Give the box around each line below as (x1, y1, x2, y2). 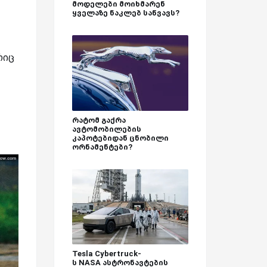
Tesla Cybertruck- (72, 249, 141, 259)
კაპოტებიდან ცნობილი (72, 133, 169, 142)
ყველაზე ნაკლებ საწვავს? (72, 8, 179, 18)
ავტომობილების (72, 124, 141, 133)
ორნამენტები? (72, 142, 132, 151)
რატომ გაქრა (72, 115, 126, 125)
